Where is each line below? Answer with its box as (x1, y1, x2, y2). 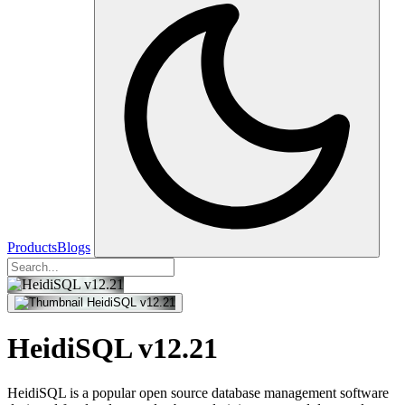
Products (7, 240, 57, 255)
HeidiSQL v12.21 (7, 332, 218, 365)
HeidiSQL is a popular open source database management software (7, 384, 389, 400)
